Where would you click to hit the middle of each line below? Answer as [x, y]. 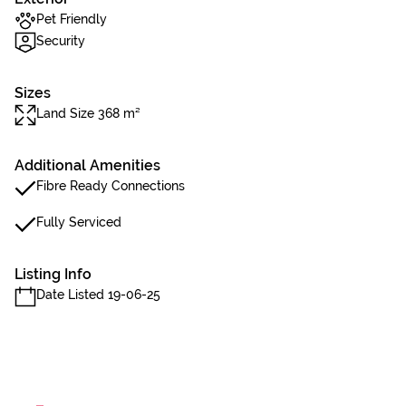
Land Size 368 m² [88, 113]
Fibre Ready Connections [111, 186]
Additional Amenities [87, 165]
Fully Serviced [79, 222]
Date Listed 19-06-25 [98, 295]
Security [61, 41]
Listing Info [53, 274]
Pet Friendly [72, 19]
